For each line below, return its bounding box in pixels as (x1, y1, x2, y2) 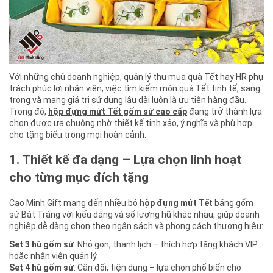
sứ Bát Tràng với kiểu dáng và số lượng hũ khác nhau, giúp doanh (9, 209, 260, 219)
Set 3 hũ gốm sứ (9, 239, 74, 249)
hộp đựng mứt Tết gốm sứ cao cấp (48, 106, 187, 116)
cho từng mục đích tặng (9, 170, 149, 185)
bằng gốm (213, 197, 253, 208)
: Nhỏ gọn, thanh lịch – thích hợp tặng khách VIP (74, 239, 258, 249)
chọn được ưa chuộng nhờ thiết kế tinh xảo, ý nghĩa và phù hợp (9, 118, 252, 128)
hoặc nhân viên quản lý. (9, 250, 98, 261)
